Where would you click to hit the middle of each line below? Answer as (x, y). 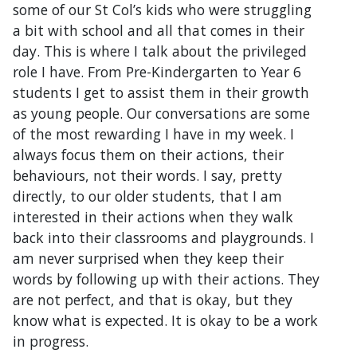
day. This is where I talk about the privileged (160, 51)
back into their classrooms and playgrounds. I (163, 237)
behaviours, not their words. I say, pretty (147, 175)
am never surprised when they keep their (148, 258)
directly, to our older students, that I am (147, 196)
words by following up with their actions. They (166, 279)
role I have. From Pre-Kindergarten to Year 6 (157, 71)
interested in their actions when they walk (153, 216)
